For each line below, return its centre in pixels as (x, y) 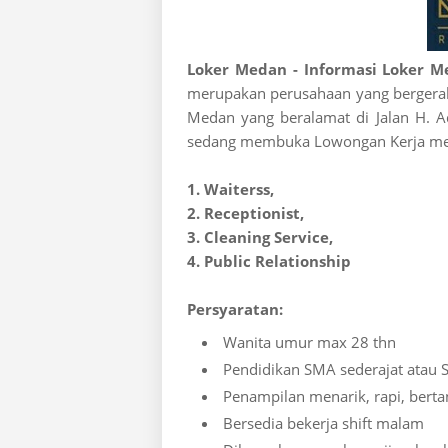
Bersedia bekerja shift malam (323, 423)
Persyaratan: (235, 309)
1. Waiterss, (230, 189)
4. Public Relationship (269, 261)
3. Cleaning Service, (260, 237)
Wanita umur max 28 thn (309, 342)
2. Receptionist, (245, 213)
